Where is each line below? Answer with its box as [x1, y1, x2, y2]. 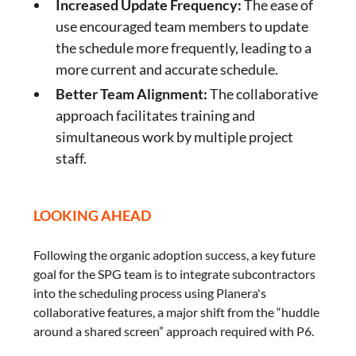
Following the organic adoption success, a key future [33, 247, 316, 262]
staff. [56, 149, 87, 167]
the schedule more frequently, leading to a [56, 39, 312, 56]
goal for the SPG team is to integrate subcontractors [33, 266, 316, 281]
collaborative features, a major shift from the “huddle [33, 304, 320, 319]
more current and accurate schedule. [56, 60, 279, 78]
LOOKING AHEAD [33, 207, 152, 224]
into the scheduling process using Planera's [33, 285, 267, 300]
